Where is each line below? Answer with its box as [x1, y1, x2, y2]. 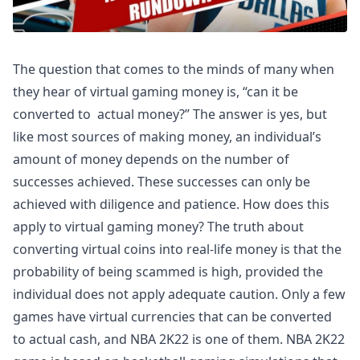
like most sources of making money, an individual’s [13, 128, 321, 145]
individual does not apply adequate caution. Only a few [13, 285, 346, 303]
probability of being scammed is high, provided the [13, 263, 323, 280]
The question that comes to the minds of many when [13, 60, 334, 78]
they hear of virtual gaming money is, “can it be [13, 83, 298, 100]
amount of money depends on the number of [13, 150, 289, 168]
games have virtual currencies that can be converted [13, 308, 332, 325]
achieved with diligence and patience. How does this [13, 195, 329, 213]
